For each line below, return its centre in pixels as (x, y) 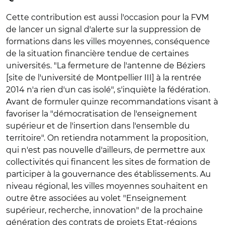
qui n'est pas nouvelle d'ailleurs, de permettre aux (106, 150)
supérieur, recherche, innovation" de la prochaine (104, 210)
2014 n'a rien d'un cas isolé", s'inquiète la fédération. (108, 90)
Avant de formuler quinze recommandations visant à (112, 102)
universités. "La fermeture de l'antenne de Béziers (106, 66)
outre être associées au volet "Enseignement (96, 198)
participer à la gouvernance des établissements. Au (108, 174)
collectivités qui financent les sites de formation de (108, 162)
